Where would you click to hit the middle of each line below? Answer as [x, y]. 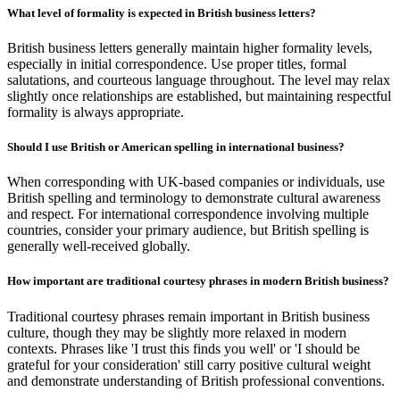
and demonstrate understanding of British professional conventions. [196, 380]
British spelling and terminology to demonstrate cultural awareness [194, 198]
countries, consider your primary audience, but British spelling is [188, 230]
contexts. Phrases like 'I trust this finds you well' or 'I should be [183, 348]
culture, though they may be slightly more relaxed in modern [177, 332]
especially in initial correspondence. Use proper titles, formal [177, 63]
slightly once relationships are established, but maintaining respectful [199, 96]
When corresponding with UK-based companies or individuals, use [196, 182]
